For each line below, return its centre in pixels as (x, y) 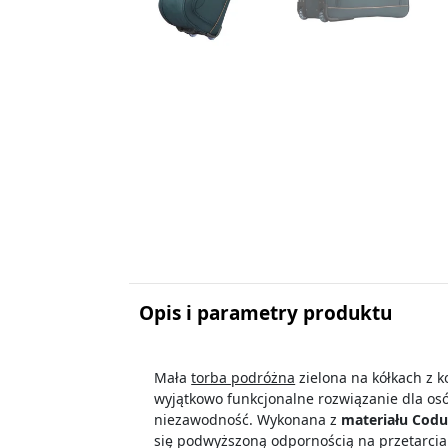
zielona (323, 377)
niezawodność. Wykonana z (248, 419)
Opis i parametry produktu (266, 313)
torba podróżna (243, 377)
